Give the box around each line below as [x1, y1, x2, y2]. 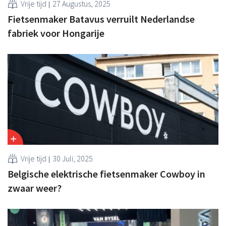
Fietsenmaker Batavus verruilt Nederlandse [8, 12, 195, 25]
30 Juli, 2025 [52, 153, 93, 163]
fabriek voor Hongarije [8, 26, 104, 39]
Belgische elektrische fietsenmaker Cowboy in [8, 167, 205, 180]
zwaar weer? [8, 181, 62, 194]
